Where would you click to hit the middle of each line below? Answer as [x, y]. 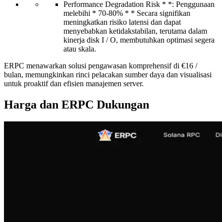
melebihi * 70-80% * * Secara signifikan [127, 13]
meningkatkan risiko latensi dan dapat [122, 22]
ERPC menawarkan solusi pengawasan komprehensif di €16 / [101, 66]
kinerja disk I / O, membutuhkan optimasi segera [139, 40]
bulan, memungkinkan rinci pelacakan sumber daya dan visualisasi [108, 75]
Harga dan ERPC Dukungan [77, 105]
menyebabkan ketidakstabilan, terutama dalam [135, 31]
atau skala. [80, 49]
